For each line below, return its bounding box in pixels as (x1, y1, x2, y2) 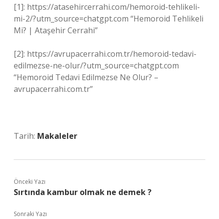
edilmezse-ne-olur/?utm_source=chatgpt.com (14, 60, 179, 71)
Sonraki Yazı (14, 210, 47, 218)
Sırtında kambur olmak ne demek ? (14, 187, 152, 197)
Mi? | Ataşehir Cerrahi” (14, 25, 98, 36)
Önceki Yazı (14, 177, 45, 186)
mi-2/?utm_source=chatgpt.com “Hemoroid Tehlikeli (14, 13, 203, 24)
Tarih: (14, 131, 37, 141)
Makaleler (37, 131, 77, 141)
